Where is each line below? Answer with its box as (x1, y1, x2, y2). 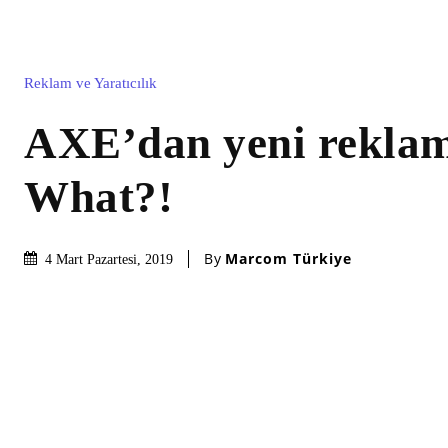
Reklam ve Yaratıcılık (24, 74, 157, 91)
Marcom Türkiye (225, 249, 352, 269)
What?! (24, 171, 173, 222)
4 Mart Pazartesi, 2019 (45, 251, 173, 267)
